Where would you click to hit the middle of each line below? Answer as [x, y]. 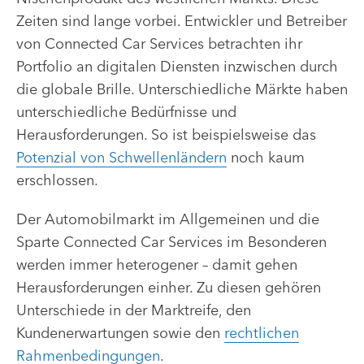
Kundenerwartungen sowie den [120, 333]
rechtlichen [262, 333]
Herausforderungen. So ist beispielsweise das [166, 135]
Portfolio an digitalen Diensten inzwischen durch [177, 67]
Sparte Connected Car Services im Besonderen [171, 242]
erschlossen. [57, 180]
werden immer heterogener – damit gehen [157, 265]
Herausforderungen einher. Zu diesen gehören [169, 288]
